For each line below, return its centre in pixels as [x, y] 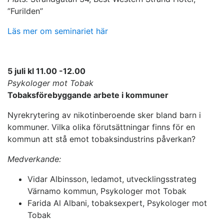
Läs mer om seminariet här [58, 31]
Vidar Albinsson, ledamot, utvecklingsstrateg [112, 179]
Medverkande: [34, 159]
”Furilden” [25, 11]
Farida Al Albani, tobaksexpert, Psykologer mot [117, 203]
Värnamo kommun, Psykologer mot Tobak [107, 191]
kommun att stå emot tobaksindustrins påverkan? [101, 139]
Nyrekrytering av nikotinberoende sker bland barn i [104, 115]
